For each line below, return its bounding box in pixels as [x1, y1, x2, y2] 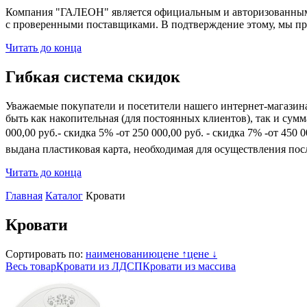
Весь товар [5, 260, 56, 272]
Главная [5, 190, 42, 202]
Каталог [45, 190, 83, 202]
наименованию [86, 248, 157, 260]
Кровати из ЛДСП [56, 260, 143, 272]
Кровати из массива [143, 260, 236, 272]
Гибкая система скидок [5, 68, 180, 86]
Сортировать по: [5, 248, 86, 260]
